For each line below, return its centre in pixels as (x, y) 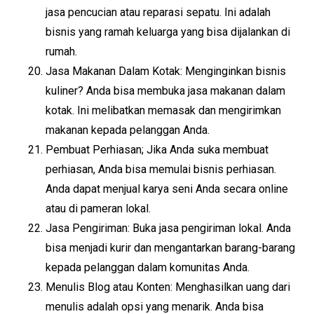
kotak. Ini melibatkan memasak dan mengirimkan (163, 110)
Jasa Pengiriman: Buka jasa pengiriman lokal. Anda (168, 228)
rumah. (61, 52)
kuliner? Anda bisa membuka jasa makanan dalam (165, 91)
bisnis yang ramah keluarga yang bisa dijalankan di (168, 32)
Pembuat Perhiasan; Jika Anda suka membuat (157, 150)
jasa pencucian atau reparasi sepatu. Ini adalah (158, 12)
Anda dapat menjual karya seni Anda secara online (167, 189)
